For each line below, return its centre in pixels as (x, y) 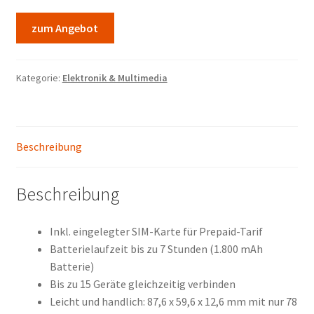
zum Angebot (65, 28)
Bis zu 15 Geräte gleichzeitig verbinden (142, 284)
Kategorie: (39, 78)
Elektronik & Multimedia (115, 78)
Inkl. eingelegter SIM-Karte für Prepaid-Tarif (156, 232)
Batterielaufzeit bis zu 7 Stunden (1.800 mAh (156, 249)
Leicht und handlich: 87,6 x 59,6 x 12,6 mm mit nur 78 (173, 302)
